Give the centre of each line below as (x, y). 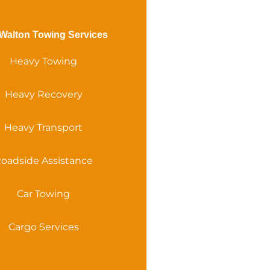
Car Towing (44, 193)
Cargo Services (43, 227)
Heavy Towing (44, 61)
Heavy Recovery (43, 94)
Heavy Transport (44, 127)
